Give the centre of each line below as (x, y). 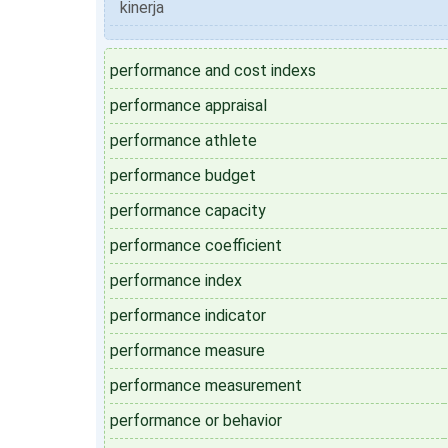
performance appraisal (188, 105)
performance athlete (183, 140)
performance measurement (206, 385)
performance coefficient (196, 245)
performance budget (183, 175)
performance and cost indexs (213, 70)
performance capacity (188, 210)
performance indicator (188, 315)
